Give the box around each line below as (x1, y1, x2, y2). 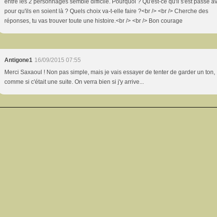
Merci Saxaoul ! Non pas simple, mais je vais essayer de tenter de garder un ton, (4, 69, 216, 76)
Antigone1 (4, 57, 33, 63)
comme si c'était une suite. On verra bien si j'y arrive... (4, 78, 144, 85)
